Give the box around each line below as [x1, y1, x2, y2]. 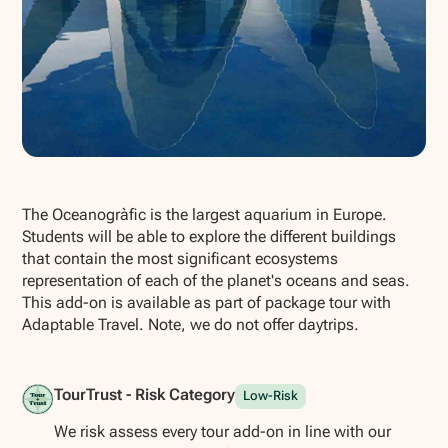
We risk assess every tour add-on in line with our [53, 422, 391, 442]
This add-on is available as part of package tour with [22, 293, 392, 313]
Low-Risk [242, 388, 298, 404]
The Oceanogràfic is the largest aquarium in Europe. [22, 205, 388, 225]
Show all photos [53, 165, 156, 182]
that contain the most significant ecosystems [22, 249, 339, 269]
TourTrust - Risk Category [53, 384, 235, 404]
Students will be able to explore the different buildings [22, 227, 397, 247]
